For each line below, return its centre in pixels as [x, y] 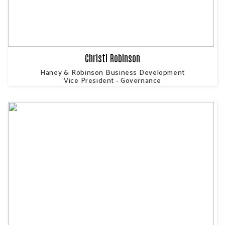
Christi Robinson [113, 58]
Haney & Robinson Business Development [113, 72]
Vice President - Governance [112, 80]
